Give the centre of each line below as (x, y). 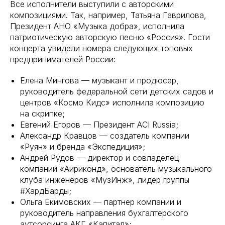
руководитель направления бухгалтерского (104, 213)
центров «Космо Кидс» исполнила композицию (112, 102)
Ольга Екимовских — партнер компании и (101, 202)
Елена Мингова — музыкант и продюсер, (99, 80)
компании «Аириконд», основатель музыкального (116, 169)
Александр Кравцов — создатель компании (105, 136)
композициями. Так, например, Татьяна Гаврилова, (108, 15)
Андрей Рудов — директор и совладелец (99, 158)
